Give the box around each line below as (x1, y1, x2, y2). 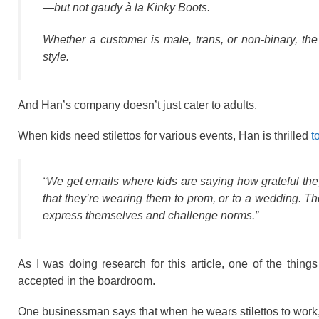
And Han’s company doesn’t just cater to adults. (18, 98, 257, 111)
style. (43, 50, 69, 63)
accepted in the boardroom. (18, 274, 155, 287)
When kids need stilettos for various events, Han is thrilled (18, 130, 311, 142)
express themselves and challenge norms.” (43, 209, 258, 221)
